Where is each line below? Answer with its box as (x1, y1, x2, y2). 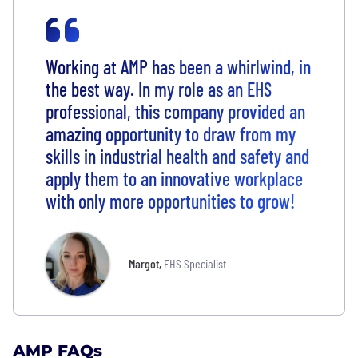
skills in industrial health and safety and (46, 144, 309, 168)
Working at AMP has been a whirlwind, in (46, 54, 311, 78)
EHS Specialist (164, 255, 226, 271)
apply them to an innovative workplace (46, 166, 303, 190)
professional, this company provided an (46, 99, 305, 123)
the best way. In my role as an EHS (46, 77, 272, 101)
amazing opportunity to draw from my (46, 121, 296, 145)
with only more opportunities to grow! (46, 189, 295, 213)
